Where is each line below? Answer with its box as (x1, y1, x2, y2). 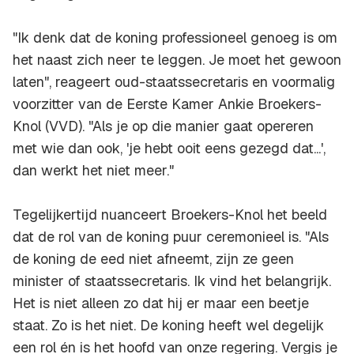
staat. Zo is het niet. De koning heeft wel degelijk (13, 316, 324, 335)
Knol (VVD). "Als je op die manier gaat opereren (13, 117, 314, 136)
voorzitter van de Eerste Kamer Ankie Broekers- (13, 95, 322, 114)
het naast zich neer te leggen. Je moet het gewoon (13, 51, 341, 70)
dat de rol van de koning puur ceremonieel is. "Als (13, 228, 329, 247)
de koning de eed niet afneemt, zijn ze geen (13, 250, 294, 269)
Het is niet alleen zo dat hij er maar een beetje (13, 294, 309, 313)
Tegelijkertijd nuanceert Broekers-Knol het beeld (13, 205, 327, 224)
